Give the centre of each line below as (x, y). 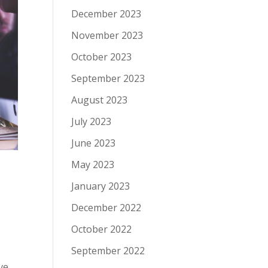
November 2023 (107, 35)
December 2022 (106, 208)
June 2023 (94, 143)
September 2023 (108, 78)
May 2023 (93, 165)
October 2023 (102, 57)
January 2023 (101, 186)
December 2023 (106, 14)
